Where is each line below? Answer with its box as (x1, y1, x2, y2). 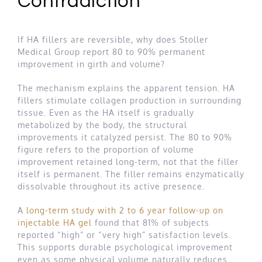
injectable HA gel (18, 217, 92, 227)
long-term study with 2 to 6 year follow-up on (26, 205, 223, 215)
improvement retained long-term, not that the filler (18, 156, 239, 167)
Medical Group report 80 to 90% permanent (18, 46, 205, 57)
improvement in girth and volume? (18, 58, 165, 69)
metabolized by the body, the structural (18, 119, 187, 130)
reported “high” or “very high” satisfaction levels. (18, 229, 231, 240)
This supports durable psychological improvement (18, 242, 233, 252)
